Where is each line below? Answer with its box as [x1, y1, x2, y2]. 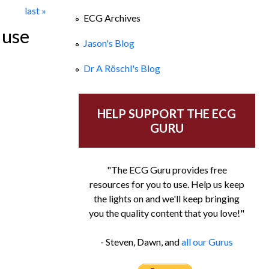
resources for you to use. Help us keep [89, 178, 244, 190]
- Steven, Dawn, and [100, 236, 182, 248]
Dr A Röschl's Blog [83, 62, 160, 74]
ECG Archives [83, 11, 141, 23]
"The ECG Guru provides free [106, 164, 227, 176]
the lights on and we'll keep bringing [94, 193, 240, 205]
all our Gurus [181, 236, 234, 248]
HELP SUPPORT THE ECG [97, 106, 237, 121]
